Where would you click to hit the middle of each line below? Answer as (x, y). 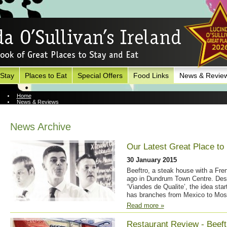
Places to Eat (46, 75)
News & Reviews (37, 102)
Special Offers (100, 75)
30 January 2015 (152, 160)
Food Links (151, 75)
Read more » (145, 205)
